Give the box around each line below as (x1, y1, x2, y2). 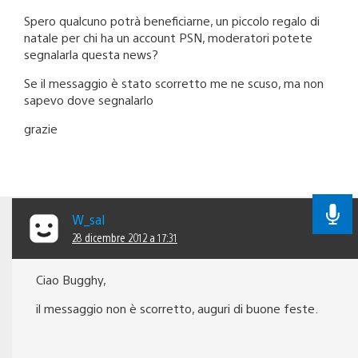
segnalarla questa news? (24, 46, 158, 62)
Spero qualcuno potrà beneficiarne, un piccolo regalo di (24, 13, 320, 29)
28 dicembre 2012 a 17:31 (72, 230, 177, 245)
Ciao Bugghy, (36, 272, 106, 288)
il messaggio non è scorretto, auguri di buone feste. (36, 300, 318, 316)
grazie (24, 121, 58, 137)
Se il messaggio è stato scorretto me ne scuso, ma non (24, 75, 324, 91)
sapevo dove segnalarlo (24, 92, 153, 108)
